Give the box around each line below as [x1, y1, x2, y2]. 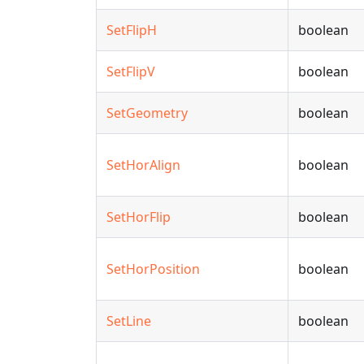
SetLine [106, 312, 151, 330]
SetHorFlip [106, 208, 171, 226]
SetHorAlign [106, 156, 180, 174]
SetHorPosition [106, 260, 200, 278]
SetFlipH [106, 21, 157, 39]
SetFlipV [106, 63, 155, 80]
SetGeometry [106, 104, 188, 122]
